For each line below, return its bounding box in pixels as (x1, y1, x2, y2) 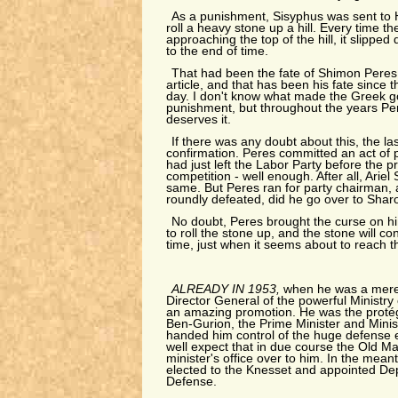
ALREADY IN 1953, (171, 283, 284, 296)
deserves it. (165, 113, 238, 126)
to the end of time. (165, 44, 268, 58)
